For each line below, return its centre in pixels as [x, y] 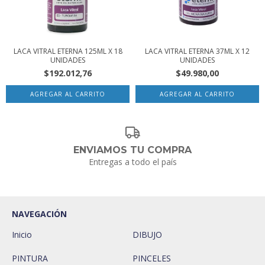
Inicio [22, 235]
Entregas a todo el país [132, 162]
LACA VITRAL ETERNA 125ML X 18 [68, 51]
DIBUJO [147, 235]
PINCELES [152, 258]
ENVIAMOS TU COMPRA [132, 150]
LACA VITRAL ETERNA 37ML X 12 [197, 51]
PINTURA [30, 258]
